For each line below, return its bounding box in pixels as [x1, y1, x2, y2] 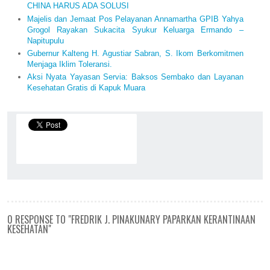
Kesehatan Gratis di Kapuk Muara [27, 83, 145, 93]
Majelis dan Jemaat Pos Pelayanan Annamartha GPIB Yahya [27, 14, 243, 24]
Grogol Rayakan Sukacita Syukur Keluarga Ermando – [27, 25, 243, 34]
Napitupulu [27, 36, 64, 45]
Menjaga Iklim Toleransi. [27, 59, 112, 69]
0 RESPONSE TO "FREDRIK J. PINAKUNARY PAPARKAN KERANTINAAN [7, 212, 256, 227]
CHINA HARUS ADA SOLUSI [27, 1, 129, 11]
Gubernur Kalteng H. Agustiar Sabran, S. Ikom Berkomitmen [27, 48, 243, 58]
